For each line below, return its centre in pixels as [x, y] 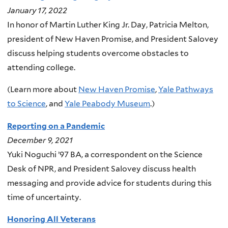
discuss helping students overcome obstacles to [98, 53]
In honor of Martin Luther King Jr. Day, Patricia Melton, [108, 24]
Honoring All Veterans [51, 219]
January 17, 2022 [37, 10]
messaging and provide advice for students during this [109, 183]
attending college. [41, 67]
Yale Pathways [186, 90]
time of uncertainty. [44, 197]
